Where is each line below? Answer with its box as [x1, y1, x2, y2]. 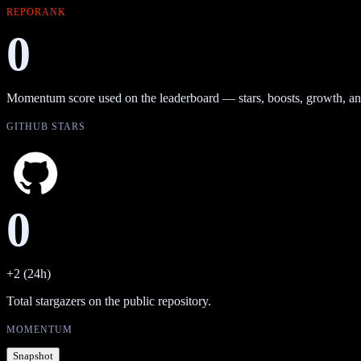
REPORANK [6, 6, 66, 18]
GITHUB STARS [6, 120, 85, 132]
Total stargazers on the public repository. [6, 293, 211, 308]
